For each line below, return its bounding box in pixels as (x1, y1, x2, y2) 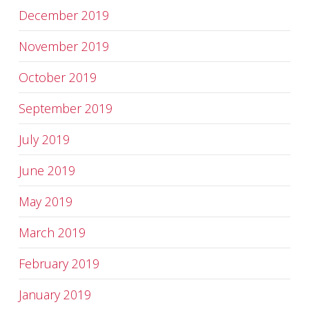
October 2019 (18, 69, 97, 86)
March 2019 (18, 224, 86, 241)
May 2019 (18, 193, 72, 210)
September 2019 (18, 100, 112, 117)
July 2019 (18, 131, 70, 148)
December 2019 (18, 7, 109, 23)
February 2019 (18, 255, 99, 272)
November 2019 (18, 38, 109, 54)
